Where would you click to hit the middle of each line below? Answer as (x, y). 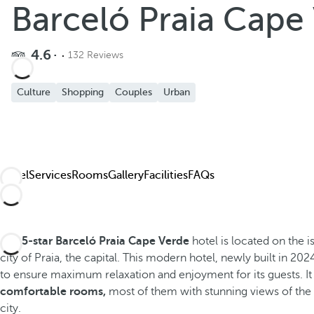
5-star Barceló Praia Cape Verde (105, 241)
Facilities (166, 175)
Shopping (83, 92)
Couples (134, 92)
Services (50, 175)
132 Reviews (96, 55)
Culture (34, 92)
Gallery (126, 175)
